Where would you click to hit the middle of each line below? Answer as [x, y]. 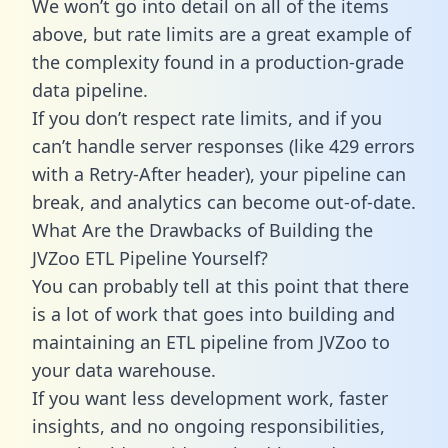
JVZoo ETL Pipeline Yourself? [150, 257]
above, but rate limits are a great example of [221, 33]
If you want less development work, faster [210, 397]
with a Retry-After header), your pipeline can [219, 173]
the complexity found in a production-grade [218, 61]
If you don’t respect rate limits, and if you [207, 117]
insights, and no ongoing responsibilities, [208, 425]
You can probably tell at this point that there [220, 285]
